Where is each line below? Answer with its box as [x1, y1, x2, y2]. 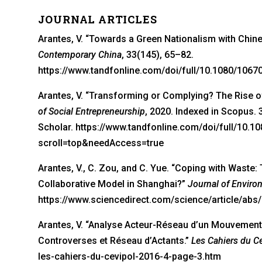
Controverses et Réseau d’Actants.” [37, 235, 191, 246]
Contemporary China [37, 49, 122, 60]
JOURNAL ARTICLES [37, 12, 157, 27]
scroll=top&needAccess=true [37, 137, 164, 149]
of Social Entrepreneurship [37, 105, 145, 117]
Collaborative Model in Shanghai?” [37, 178, 188, 189]
